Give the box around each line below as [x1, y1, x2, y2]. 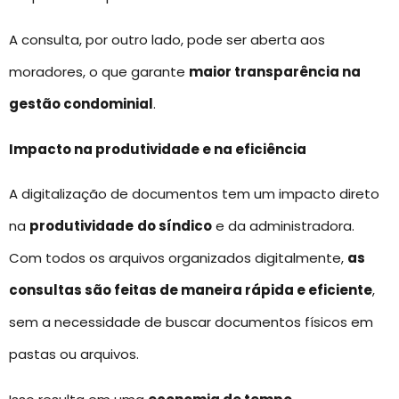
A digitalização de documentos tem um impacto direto [9, 184, 379, 204]
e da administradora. [212, 216, 354, 236]
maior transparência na [189, 62, 361, 82]
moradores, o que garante [9, 62, 189, 82]
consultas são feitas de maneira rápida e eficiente [9, 281, 372, 300]
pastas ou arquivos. [9, 345, 139, 364]
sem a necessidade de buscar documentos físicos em [9, 313, 373, 332]
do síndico [137, 216, 212, 236]
